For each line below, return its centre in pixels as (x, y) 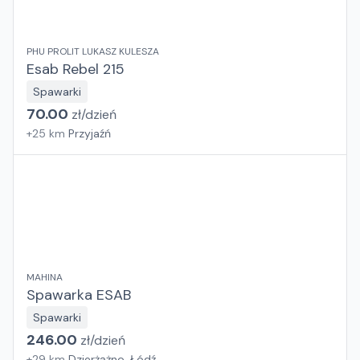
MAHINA (45, 277)
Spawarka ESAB (79, 295)
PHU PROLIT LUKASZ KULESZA (93, 51)
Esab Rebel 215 (76, 69)
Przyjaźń (90, 133)
